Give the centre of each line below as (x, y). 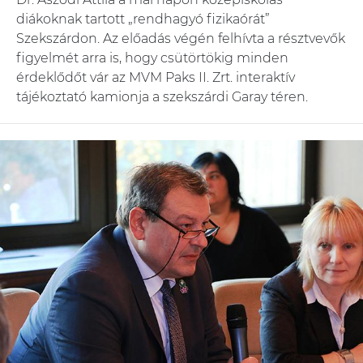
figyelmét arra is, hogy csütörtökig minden (152, 58)
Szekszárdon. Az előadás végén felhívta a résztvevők (181, 38)
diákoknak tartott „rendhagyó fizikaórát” (143, 19)
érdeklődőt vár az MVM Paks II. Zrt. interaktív (156, 77)
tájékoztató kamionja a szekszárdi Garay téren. (162, 96)
